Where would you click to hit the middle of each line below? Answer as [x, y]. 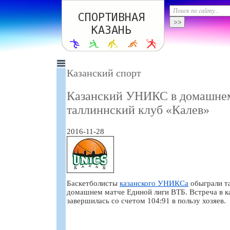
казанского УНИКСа [154, 183]
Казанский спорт [104, 73]
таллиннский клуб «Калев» [138, 110]
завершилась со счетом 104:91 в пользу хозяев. [146, 200]
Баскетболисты [93, 183]
